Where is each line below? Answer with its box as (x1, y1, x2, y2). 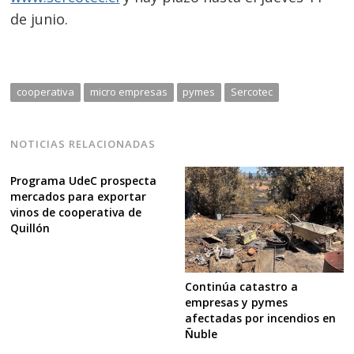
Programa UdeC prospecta (10, 172, 157, 188)
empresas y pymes (184, 294, 288, 310)
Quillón (10, 220, 51, 235)
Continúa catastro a (184, 278, 298, 294)
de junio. (10, 9, 69, 28)
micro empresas (89, 84, 168, 99)
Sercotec (231, 84, 273, 99)
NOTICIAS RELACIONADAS (10, 136, 156, 151)
